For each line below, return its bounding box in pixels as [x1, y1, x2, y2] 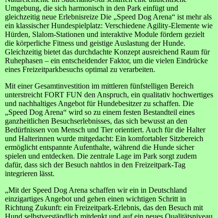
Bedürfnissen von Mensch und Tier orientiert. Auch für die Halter [5, 126, 205, 134]
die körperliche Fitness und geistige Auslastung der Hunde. [5, 39, 185, 48]
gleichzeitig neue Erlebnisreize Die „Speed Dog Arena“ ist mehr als [5, 13, 212, 21]
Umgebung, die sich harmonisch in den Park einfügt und [5, 4, 178, 13]
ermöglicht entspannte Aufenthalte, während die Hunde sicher [5, 143, 194, 152]
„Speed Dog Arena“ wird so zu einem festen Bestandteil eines [5, 108, 195, 117]
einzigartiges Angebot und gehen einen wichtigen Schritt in [5, 195, 186, 203]
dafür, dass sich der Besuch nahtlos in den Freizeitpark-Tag [5, 161, 185, 169]
